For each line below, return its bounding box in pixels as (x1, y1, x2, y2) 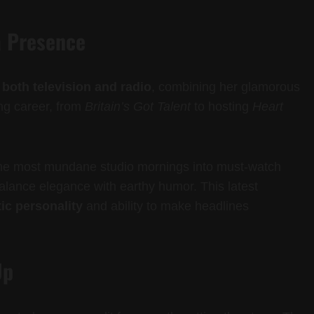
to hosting (191, 100, 252, 114)
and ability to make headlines (83, 199, 249, 214)
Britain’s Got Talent (85, 100, 191, 114)
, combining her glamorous (151, 80, 300, 95)
